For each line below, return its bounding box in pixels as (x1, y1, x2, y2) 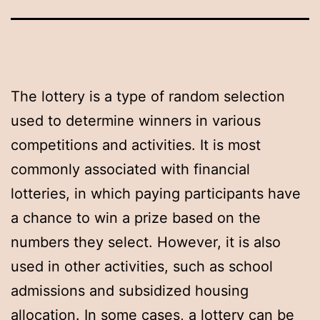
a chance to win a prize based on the (11, 209, 261, 226)
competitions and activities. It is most (11, 136, 261, 154)
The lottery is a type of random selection (11, 87, 285, 105)
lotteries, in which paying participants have (11, 184, 301, 202)
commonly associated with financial (11, 160, 250, 178)
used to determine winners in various (11, 111, 261, 129)
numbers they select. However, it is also (11, 233, 281, 251)
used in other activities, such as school (11, 257, 273, 275)
